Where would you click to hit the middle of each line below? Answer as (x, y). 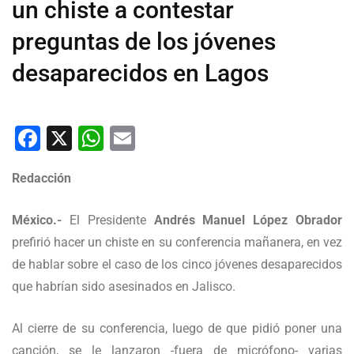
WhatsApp (162, 138)
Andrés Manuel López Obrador (248, 220)
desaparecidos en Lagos (140, 73)
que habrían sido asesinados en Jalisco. (124, 286)
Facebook (95, 138)
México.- (37, 220)
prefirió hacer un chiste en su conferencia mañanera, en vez (177, 242)
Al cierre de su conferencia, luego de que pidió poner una (177, 328)
